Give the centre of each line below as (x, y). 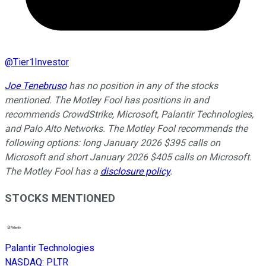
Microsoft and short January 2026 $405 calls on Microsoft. (128, 157)
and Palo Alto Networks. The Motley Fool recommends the (126, 129)
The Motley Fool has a (53, 172)
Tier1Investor (41, 62)
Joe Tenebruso (36, 86)
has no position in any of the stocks (142, 86)
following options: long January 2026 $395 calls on (113, 143)
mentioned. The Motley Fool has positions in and (107, 100)
